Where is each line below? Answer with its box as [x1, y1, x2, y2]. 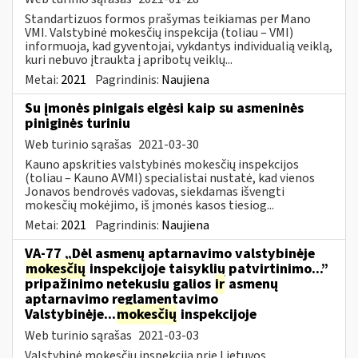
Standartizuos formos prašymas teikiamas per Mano [25, 10, 311, 28]
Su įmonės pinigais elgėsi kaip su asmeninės [25, 97, 304, 118]
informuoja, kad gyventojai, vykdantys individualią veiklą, [25, 37, 332, 55]
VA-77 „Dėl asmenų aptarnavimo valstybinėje [25, 243, 315, 264]
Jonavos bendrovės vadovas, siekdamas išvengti [25, 182, 284, 201]
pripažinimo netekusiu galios [25, 273, 214, 294]
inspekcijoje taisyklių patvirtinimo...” [86, 258, 328, 279]
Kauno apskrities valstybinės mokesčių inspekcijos [25, 155, 299, 173]
